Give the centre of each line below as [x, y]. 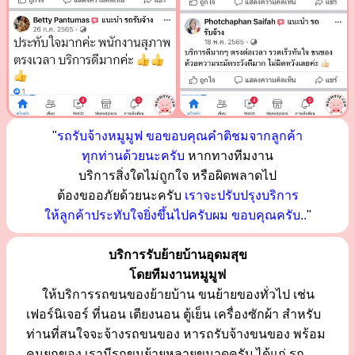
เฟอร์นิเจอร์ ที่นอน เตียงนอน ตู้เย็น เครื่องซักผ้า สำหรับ [174, 314]
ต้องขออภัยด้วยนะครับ [120, 195]
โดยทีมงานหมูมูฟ [177, 274]
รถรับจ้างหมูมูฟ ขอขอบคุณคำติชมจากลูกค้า [180, 136]
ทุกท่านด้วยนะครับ [133, 155]
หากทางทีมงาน [229, 155]
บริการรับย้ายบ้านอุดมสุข [177, 254]
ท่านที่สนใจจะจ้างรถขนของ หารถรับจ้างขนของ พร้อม [176, 334]
